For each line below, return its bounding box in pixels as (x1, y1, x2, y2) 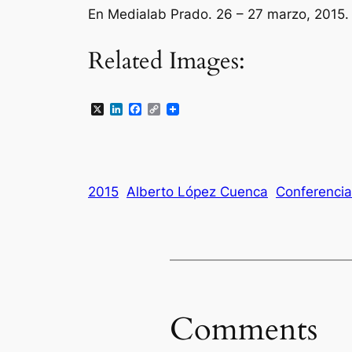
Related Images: (88, 45, 245, 77)
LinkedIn (123, 101, 172, 117)
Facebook (141, 101, 200, 117)
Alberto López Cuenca (126, 184, 268, 200)
